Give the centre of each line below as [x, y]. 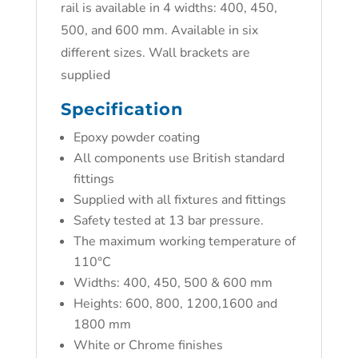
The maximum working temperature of [184, 241]
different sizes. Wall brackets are [155, 53]
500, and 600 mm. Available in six [159, 30]
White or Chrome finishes [148, 345]
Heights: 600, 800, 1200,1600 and [175, 304]
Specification [122, 109]
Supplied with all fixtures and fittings [179, 200]
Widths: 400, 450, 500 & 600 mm [173, 283]
